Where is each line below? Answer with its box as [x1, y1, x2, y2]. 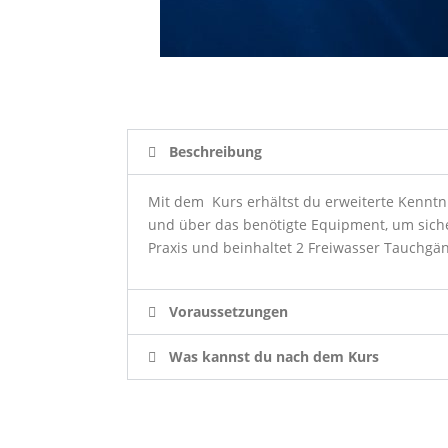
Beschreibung [169, 141, 262, 161]
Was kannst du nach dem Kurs [169, 346, 379, 366]
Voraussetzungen [169, 301, 288, 321]
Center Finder [160, 408, 253, 429]
